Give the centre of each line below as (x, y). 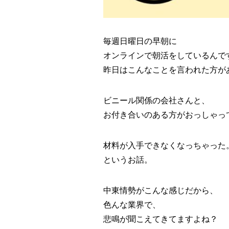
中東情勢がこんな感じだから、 (161, 191)
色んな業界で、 (132, 205)
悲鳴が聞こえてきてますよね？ (161, 219)
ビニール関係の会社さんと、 (156, 101)
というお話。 (128, 160)
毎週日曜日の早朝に (140, 41)
